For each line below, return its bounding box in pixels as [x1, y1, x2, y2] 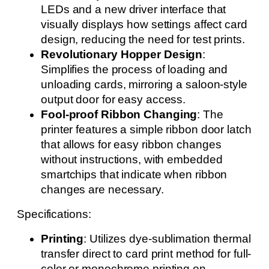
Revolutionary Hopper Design [41, 48, 203, 61]
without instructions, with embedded [41, 153, 223, 166]
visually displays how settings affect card [41, 18, 247, 31]
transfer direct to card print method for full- [41, 247, 252, 260]
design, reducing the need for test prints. [41, 33, 245, 46]
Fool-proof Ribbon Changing [41, 108, 198, 121]
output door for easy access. [41, 93, 186, 106]
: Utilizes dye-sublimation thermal [83, 232, 251, 245]
